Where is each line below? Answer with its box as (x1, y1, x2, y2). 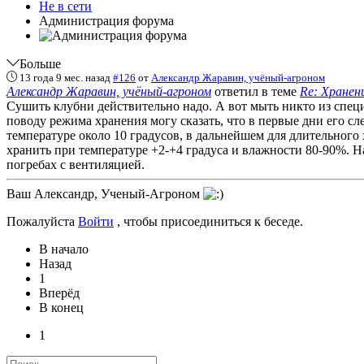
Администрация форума (39, 13, 174, 28)
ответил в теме (211, 84, 300, 98)
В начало (39, 241, 89, 256)
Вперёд (39, 285, 80, 300)
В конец (39, 300, 84, 314)
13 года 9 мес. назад (19, 71, 110, 84)
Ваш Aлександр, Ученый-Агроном (6, 186, 203, 201)
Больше (19, 56, 61, 71)
